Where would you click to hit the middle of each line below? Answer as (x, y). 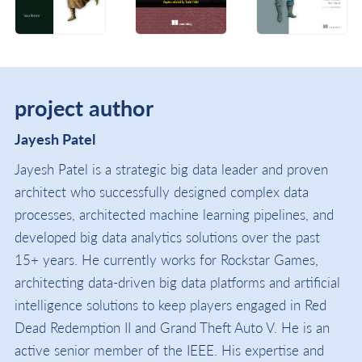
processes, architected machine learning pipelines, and (174, 214)
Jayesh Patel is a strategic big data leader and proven (171, 168)
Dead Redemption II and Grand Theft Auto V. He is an (172, 327)
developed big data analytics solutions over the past (167, 236)
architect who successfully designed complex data (162, 191)
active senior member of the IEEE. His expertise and (169, 349)
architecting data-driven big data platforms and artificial (177, 282)
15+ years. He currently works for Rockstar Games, (166, 259)
